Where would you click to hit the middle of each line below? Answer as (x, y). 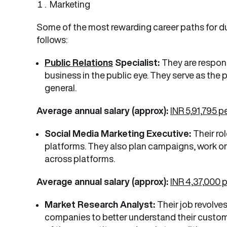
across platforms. (80, 159)
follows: (52, 40)
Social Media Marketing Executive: (119, 133)
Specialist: (137, 62)
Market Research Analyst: (101, 204)
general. (61, 88)
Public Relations (79, 62)
